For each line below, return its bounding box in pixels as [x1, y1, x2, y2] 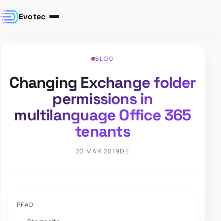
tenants [75, 121, 130, 142]
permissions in [52, 89, 153, 109]
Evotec [18, 11, 46, 22]
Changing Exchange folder [9, 73, 196, 93]
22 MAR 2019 [76, 147, 120, 156]
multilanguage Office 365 [14, 105, 191, 125]
